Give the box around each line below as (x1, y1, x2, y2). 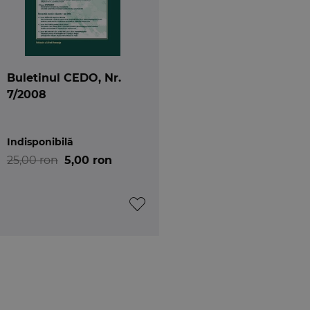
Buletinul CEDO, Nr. (6, 71, 121, 84)
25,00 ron (6, 153, 58, 167)
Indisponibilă (6, 135, 73, 148)
